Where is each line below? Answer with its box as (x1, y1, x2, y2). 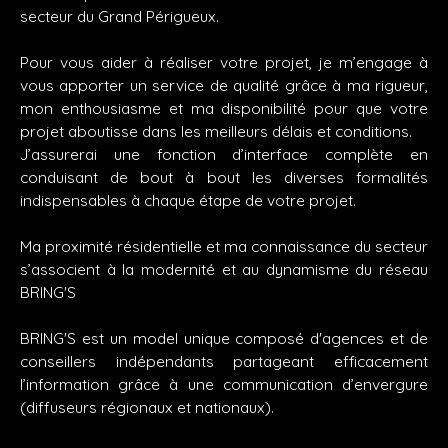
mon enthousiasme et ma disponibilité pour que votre (20, 98, 428, 119)
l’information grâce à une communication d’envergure (20, 374, 428, 395)
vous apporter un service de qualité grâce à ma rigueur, (20, 75, 428, 96)
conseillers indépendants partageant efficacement (20, 351, 428, 372)
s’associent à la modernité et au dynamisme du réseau (20, 259, 428, 280)
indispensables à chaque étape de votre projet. (20, 190, 356, 211)
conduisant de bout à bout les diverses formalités (20, 167, 428, 188)
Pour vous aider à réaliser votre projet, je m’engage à (20, 52, 428, 73)
